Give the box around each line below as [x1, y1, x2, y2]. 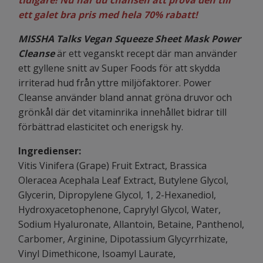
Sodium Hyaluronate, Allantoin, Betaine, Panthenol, [18, 218, 244, 231]
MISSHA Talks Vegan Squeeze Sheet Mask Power [18, 32, 241, 46]
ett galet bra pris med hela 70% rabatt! [18, 8, 198, 22]
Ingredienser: [18, 144, 81, 158]
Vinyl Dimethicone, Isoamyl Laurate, [18, 247, 176, 261]
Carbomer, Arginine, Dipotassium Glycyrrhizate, [18, 232, 228, 246]
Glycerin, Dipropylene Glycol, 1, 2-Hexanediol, [18, 188, 216, 202]
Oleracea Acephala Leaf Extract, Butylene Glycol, [18, 174, 228, 187]
